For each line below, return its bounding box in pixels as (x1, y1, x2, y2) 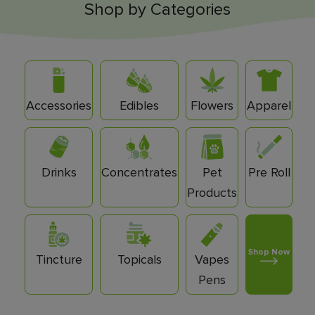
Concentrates (101, 165, 177, 181)
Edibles (120, 98, 159, 114)
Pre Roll (247, 165, 290, 181)
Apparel (247, 98, 291, 114)
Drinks (41, 165, 77, 181)
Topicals (117, 252, 162, 268)
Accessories (26, 98, 91, 114)
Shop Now (248, 246, 290, 257)
